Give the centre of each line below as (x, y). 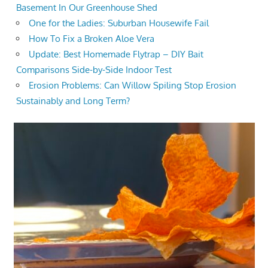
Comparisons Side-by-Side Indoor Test (94, 70)
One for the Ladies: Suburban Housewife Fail (119, 23)
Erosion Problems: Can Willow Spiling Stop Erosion (133, 86)
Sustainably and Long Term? (73, 101)
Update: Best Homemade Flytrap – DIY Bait (116, 54)
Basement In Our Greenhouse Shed (87, 8)
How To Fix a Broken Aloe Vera (92, 39)
